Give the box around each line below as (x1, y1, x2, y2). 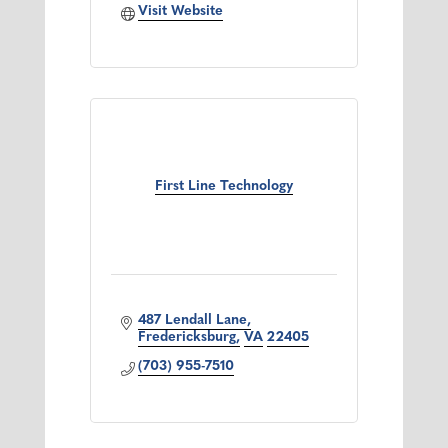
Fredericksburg (138, 330, 237, 346)
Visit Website (138, 4, 224, 20)
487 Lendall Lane (138, 313, 248, 329)
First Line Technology (154, 179, 293, 195)
